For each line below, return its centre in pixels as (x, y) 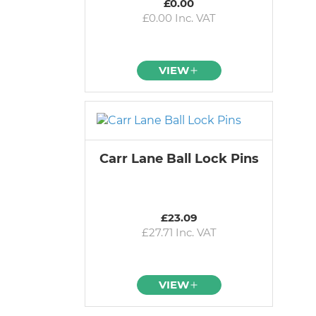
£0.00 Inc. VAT (179, 18)
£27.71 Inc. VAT (179, 232)
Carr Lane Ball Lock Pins (179, 158)
